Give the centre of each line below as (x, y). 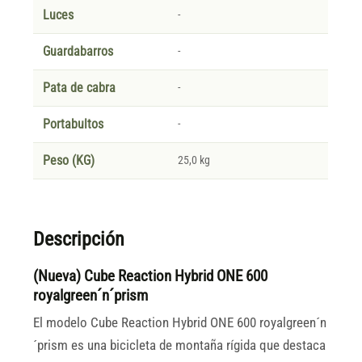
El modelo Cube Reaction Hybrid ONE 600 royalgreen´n (180, 323)
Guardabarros (78, 51)
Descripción (79, 240)
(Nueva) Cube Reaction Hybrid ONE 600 (151, 276)
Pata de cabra (80, 88)
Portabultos (74, 124)
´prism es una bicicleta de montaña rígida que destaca (180, 346)
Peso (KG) (69, 160)
